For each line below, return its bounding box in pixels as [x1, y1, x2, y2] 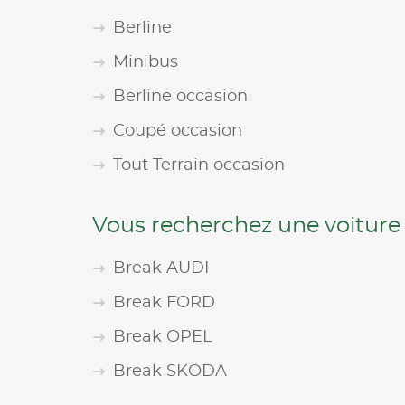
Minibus [113, 54, 178, 71]
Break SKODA [113, 363, 227, 380]
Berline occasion [113, 89, 248, 105]
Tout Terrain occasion [113, 157, 285, 174]
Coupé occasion [113, 123, 242, 139]
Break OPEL [113, 329, 212, 345]
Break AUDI [113, 260, 209, 277]
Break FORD [113, 295, 215, 311]
